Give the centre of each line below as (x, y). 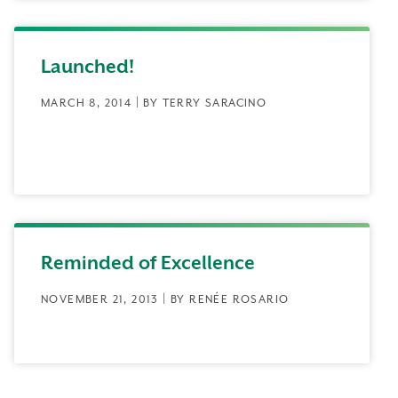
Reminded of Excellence (148, 263)
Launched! (88, 67)
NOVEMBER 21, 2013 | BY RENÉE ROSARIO (165, 299)
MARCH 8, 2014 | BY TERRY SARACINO (154, 103)
